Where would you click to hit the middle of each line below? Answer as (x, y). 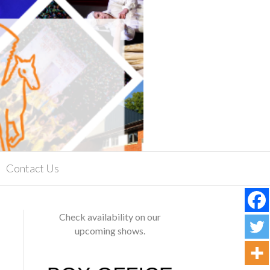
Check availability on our (110, 217)
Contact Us (32, 168)
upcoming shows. (110, 231)
